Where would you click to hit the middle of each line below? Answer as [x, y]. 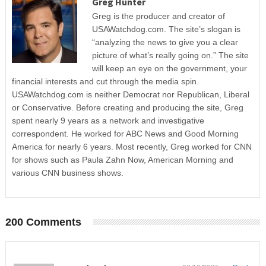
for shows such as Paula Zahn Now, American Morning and [122, 160]
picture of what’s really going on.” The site [170, 56]
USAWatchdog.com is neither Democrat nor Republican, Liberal [130, 95]
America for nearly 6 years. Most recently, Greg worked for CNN [132, 147]
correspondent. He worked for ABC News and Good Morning [125, 134]
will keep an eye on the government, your [169, 69]
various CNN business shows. [67, 173]
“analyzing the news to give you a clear [165, 42]
